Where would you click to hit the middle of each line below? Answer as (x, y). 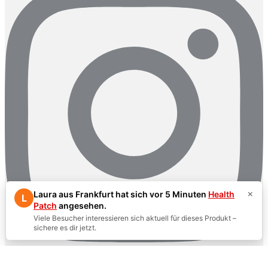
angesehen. (82, 205)
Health (221, 194)
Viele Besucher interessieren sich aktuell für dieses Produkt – (135, 218)
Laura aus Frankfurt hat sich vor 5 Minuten (121, 194)
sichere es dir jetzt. (65, 228)
